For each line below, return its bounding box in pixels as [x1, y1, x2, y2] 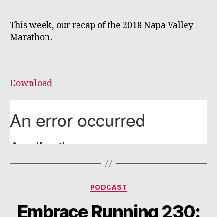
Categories [108, 180, 151, 191]
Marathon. [10, 31, 53, 43]
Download [10, 77, 52, 89]
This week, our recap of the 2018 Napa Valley [10, 19, 193, 31]
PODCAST [90, 183, 127, 192]
